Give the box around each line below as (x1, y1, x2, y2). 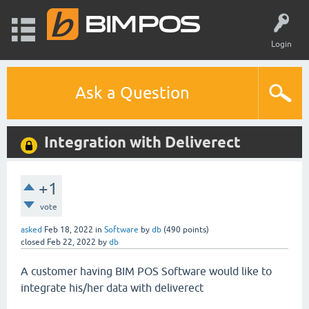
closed (21, 237, 45, 247)
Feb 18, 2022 (44, 225, 93, 235)
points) (181, 225, 209, 235)
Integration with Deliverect (44, 133, 241, 151)
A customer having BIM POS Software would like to (21, 265, 272, 277)
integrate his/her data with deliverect (21, 281, 203, 294)
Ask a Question (75, 83, 190, 102)
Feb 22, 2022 (47, 237, 96, 247)
